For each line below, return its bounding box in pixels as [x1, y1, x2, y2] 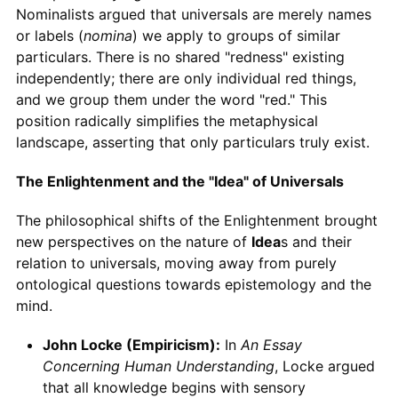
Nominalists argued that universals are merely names [15, 4, 371, 23]
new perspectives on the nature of [15, 232, 251, 251]
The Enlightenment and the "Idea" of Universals [15, 171, 344, 190]
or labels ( [15, 26, 84, 44]
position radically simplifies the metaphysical [15, 111, 318, 130]
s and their [280, 232, 352, 251]
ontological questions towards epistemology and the [15, 275, 371, 293]
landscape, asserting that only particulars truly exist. [15, 132, 370, 151]
